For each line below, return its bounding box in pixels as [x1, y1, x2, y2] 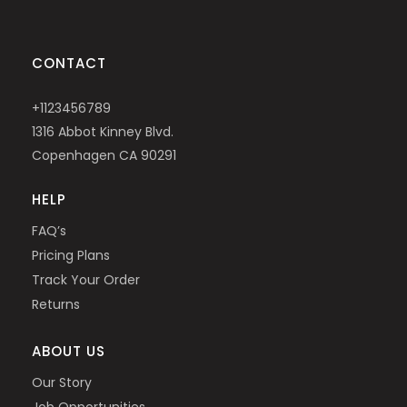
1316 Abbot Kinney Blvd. [32, 123, 174, 142]
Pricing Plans [32, 246, 110, 265]
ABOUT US [32, 342, 105, 362]
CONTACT [32, 54, 106, 74]
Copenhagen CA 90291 [32, 146, 176, 165]
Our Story [32, 373, 92, 392]
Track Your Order [32, 271, 140, 290]
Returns [32, 295, 80, 314]
